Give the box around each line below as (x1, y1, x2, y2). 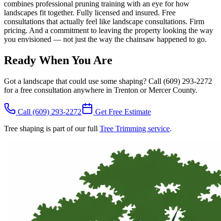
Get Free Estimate (93, 107, 151, 116)
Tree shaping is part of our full (4, 124, 98, 133)
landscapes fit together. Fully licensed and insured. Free (4, 8, 176, 17)
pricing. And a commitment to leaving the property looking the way (4, 26, 213, 35)
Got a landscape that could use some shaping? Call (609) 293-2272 (4, 76, 212, 85)
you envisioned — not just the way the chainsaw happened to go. (4, 35, 207, 44)
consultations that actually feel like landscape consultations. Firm (4, 17, 204, 26)
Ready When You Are (4, 53, 112, 67)
